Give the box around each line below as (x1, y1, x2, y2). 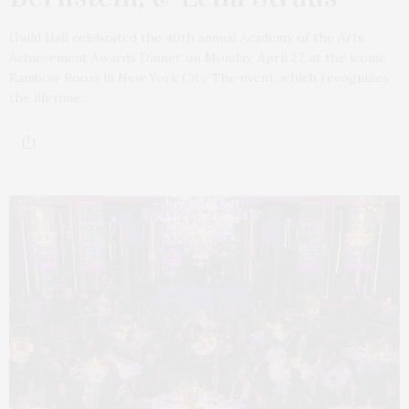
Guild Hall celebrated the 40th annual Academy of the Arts (9, 28, 364, 46)
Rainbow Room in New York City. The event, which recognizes (9, 68, 389, 86)
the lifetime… (9, 89, 90, 106)
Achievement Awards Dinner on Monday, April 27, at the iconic (9, 48, 385, 66)
